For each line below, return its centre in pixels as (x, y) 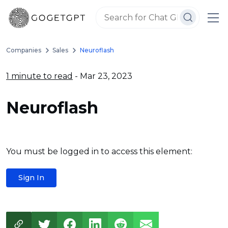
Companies (24, 50)
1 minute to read (39, 76)
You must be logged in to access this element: (99, 151)
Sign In (31, 178)
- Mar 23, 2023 (103, 76)
